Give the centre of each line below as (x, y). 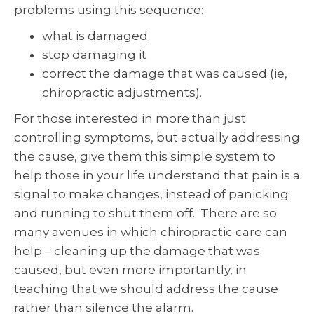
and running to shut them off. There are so (145, 213)
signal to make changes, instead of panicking (151, 194)
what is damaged (95, 36)
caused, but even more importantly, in (130, 270)
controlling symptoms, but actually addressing (157, 137)
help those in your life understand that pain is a (157, 175)
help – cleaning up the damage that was (137, 251)
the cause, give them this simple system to (145, 156)
